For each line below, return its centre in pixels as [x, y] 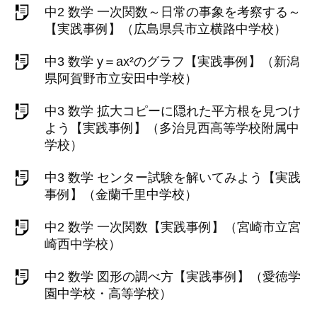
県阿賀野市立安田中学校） [121, 79]
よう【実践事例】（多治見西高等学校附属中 [172, 128]
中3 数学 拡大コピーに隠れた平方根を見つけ [173, 111]
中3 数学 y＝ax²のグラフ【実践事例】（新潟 [172, 62]
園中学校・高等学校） [108, 294]
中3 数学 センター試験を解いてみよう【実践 [173, 178]
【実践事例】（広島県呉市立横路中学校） [166, 29]
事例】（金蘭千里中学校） [121, 195]
